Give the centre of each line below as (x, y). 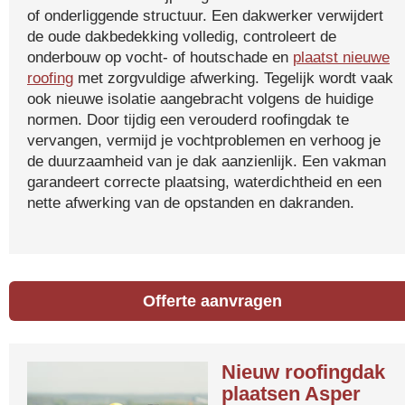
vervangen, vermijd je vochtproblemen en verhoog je (204, 140)
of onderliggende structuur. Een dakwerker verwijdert (205, 15)
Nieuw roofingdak (303, 372)
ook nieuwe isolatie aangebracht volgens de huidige (200, 99)
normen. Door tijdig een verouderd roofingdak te (188, 119)
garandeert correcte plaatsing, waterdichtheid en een (204, 182)
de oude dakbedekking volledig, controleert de (182, 36)
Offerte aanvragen (213, 301)
